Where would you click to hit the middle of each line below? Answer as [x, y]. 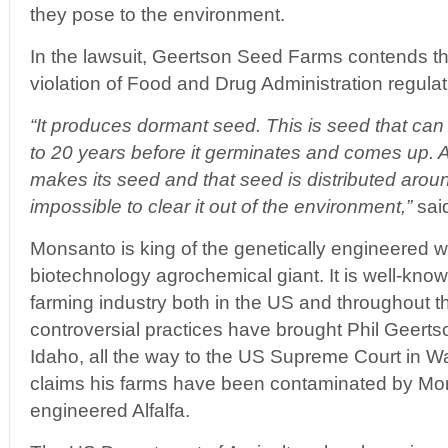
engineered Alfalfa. [110, 410]
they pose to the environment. [157, 14]
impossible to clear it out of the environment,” [221, 206]
